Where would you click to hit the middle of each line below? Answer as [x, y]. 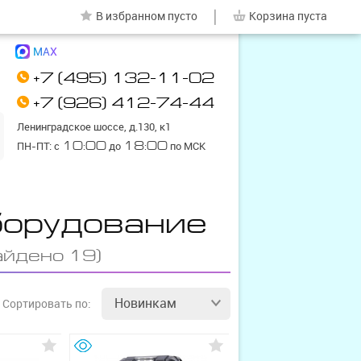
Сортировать [37, 304]
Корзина [272, 16]
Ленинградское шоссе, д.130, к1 [94, 127]
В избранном [131, 16]
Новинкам [145, 303]
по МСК [187, 146]
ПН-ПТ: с [39, 146]
